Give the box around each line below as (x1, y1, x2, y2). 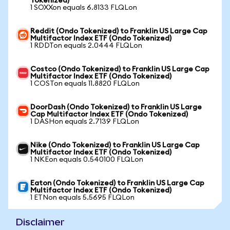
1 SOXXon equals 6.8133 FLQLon (30, 4, 137, 11)
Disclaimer (16, 217, 65, 227)
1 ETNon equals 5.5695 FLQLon (30, 194, 135, 201)
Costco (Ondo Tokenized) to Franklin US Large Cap (30, 66, 209, 73)
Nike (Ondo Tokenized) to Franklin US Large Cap (30, 142, 200, 149)
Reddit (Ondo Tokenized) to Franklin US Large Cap (30, 28, 207, 35)
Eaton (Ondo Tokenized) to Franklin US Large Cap (30, 180, 204, 187)
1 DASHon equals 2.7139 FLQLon (30, 118, 139, 125)
